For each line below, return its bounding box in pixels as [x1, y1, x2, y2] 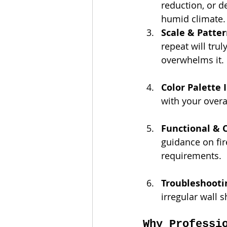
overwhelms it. [161, 53, 224, 66]
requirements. [161, 149, 221, 162]
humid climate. [161, 12, 225, 25]
